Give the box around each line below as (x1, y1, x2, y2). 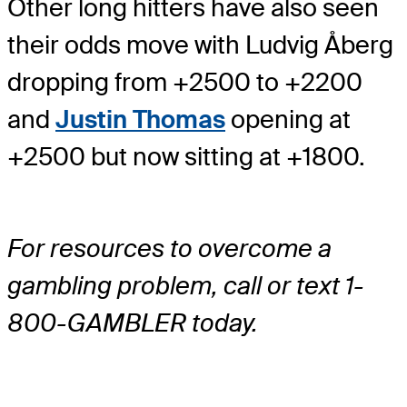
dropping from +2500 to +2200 (7, 66, 362, 99)
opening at (225, 104, 351, 136)
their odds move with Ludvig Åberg (7, 29, 393, 62)
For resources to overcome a (7, 232, 332, 264)
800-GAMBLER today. (7, 306, 258, 339)
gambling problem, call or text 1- (7, 269, 363, 302)
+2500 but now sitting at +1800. (7, 141, 365, 174)
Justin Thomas (55, 104, 225, 136)
